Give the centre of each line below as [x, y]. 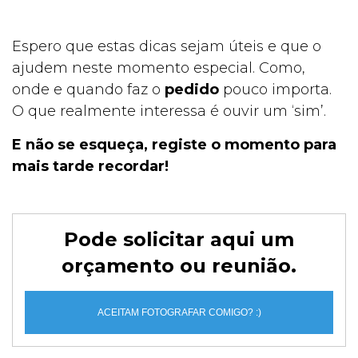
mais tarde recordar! [90, 167]
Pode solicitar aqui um [179, 240]
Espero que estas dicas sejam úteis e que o [167, 47]
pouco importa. [275, 90]
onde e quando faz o [88, 90]
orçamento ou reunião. [179, 266]
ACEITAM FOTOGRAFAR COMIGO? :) [179, 313]
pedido [192, 90]
